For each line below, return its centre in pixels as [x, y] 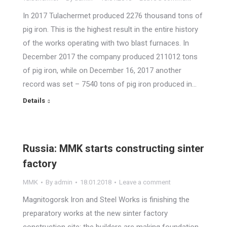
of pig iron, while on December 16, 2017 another [102, 70]
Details [34, 101]
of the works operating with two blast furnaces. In [106, 43]
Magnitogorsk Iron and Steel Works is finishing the [106, 200]
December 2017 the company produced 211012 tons [110, 57]
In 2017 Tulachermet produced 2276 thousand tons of [113, 16]
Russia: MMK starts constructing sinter [113, 148]
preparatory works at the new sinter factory [95, 213]
